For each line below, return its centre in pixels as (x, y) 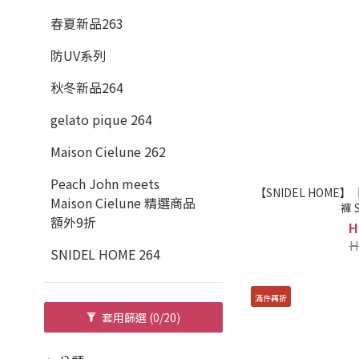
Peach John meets (105, 184)
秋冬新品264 (87, 87)
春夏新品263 (87, 23)
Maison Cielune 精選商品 (123, 203)
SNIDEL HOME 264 (105, 254)
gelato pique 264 (101, 119)
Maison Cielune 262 (108, 151)
